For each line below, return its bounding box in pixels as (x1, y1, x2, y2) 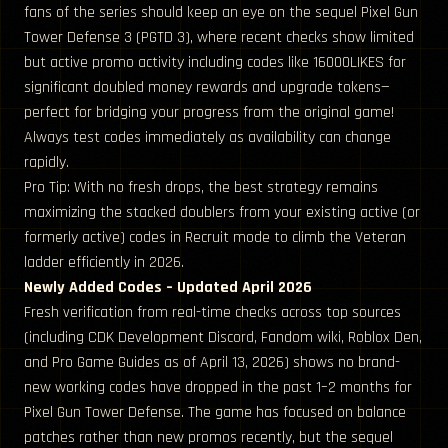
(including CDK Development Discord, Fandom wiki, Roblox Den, (24, 327, 422, 349)
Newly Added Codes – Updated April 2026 (24, 277, 312, 299)
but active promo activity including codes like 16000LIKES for (24, 52, 406, 74)
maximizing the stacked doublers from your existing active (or (24, 202, 420, 224)
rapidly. (24, 152, 69, 174)
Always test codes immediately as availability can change (24, 127, 391, 149)
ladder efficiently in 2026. (24, 252, 184, 274)
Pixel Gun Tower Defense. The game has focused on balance (24, 402, 406, 424)
